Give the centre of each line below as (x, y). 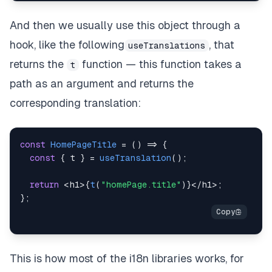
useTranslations (167, 46)
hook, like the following (67, 45)
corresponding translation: (75, 103)
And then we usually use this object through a (125, 25)
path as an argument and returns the (102, 84)
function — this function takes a (160, 64)
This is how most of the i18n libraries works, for (127, 259)
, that (222, 45)
